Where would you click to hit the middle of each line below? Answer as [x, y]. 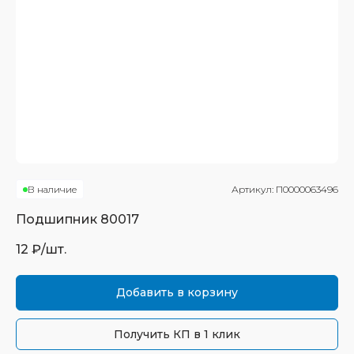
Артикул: [254, 189]
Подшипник [58, 219]
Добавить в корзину [177, 292]
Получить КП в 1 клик [177, 334]
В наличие [52, 189]
